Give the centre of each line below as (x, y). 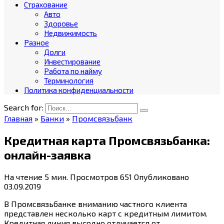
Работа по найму (73, 71)
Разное (36, 42)
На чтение (23, 176)
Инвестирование (72, 61)
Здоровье (61, 23)
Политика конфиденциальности (79, 90)
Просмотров (94, 176)
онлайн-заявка (47, 154)
